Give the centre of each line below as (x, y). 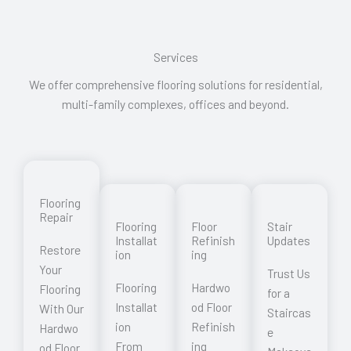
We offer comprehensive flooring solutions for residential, (175, 85)
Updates (289, 241)
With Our (62, 309)
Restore (60, 250)
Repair (56, 217)
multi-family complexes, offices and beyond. (175, 104)
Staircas (289, 313)
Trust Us (289, 273)
